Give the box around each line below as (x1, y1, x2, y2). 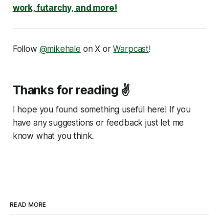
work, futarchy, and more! (12, 2, 117, 13)
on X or (81, 44, 113, 54)
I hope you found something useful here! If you (12, 104, 191, 114)
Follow (12, 44, 40, 54)
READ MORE (10, 200, 46, 208)
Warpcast (113, 44, 149, 54)
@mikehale (39, 44, 81, 54)
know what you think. (12, 131, 94, 141)
